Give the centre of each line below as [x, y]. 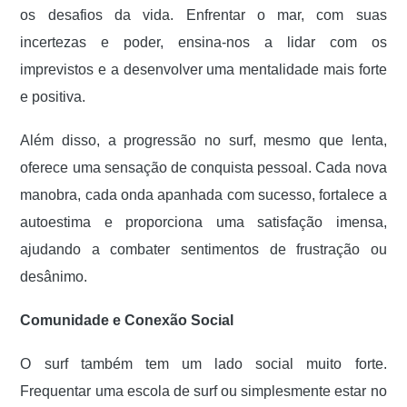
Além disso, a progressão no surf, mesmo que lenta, [203, 140]
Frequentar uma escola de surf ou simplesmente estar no [203, 391]
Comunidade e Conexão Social [127, 320]
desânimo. [54, 277]
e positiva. [53, 97]
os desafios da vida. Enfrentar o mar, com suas [203, 15]
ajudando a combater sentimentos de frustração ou [203, 249]
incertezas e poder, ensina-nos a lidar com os [203, 42]
